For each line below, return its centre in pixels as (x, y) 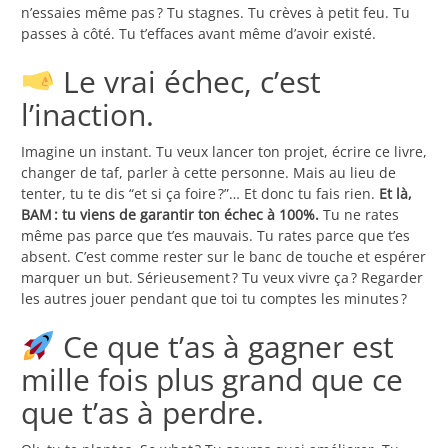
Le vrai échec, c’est (188, 82)
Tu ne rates (359, 215)
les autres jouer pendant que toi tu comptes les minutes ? (214, 299)
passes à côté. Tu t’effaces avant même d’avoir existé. (198, 34)
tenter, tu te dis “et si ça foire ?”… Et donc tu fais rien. (200, 194)
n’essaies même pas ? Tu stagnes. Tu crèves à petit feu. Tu (215, 13)
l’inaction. (87, 115)
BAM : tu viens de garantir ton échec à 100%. (170, 215)
